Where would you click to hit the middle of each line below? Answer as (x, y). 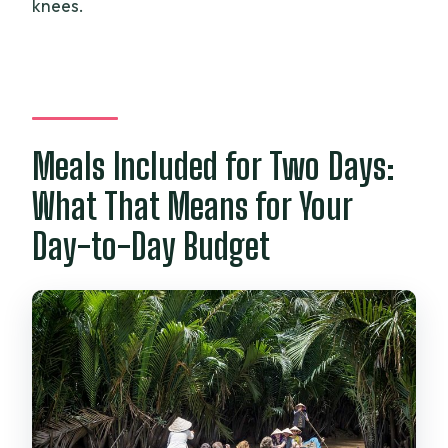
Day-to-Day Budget (151, 247)
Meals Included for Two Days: (214, 167)
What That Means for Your (192, 207)
